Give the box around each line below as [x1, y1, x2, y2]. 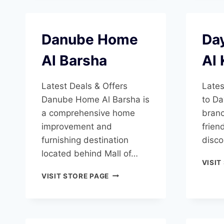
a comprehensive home [41, 107, 135, 118]
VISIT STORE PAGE [41, 171, 109, 180]
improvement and [41, 121, 112, 131]
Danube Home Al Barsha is [41, 94, 149, 104]
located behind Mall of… [41, 148, 138, 158]
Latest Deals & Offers [41, 80, 127, 91]
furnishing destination [41, 134, 128, 145]
